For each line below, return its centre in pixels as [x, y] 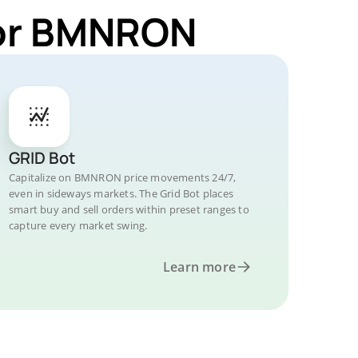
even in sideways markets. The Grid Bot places [121, 193]
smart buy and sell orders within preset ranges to [129, 209]
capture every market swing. [78, 225]
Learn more [199, 267]
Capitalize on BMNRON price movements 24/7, [123, 177]
